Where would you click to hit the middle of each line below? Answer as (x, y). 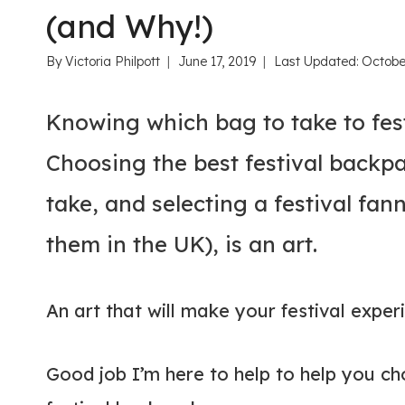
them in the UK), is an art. (182, 244)
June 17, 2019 (217, 61)
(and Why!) (130, 26)
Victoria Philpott (113, 61)
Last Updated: (317, 61)
